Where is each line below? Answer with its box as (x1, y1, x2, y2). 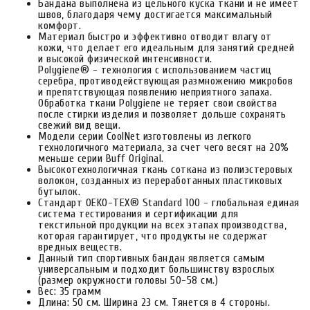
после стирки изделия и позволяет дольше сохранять (38, 108, 286, 120)
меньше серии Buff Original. (38, 152, 164, 165)
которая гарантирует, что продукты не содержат (38, 230, 268, 242)
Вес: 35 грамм (38, 285, 102, 298)
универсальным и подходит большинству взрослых (38, 263, 275, 275)
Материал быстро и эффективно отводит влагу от (38, 30, 272, 43)
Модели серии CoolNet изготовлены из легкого (38, 130, 252, 143)
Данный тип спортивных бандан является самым (38, 252, 265, 264)
